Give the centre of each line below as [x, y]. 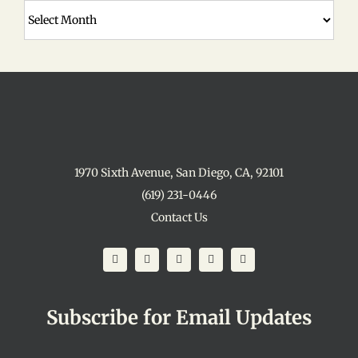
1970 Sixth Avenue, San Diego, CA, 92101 [179, 172]
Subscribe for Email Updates [179, 317]
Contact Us [179, 217]
